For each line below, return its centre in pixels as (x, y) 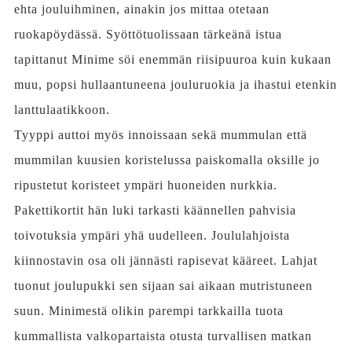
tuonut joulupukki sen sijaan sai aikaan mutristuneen (163, 286)
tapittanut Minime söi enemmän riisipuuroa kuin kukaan (172, 60)
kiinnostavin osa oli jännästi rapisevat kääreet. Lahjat (165, 261)
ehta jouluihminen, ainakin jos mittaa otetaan (141, 9)
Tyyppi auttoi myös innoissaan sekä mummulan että (160, 135)
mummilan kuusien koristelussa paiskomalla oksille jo (167, 160)
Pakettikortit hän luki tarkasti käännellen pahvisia (155, 211)
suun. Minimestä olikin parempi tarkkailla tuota (148, 311)
